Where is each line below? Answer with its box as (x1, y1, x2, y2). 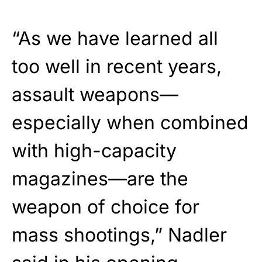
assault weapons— (12, 82, 178, 106)
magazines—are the (12, 167, 188, 190)
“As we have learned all (12, 26, 218, 50)
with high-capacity (12, 139, 177, 162)
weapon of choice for (12, 195, 199, 218)
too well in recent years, (12, 54, 222, 78)
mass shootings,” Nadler (12, 223, 227, 246)
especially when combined (12, 111, 249, 134)
